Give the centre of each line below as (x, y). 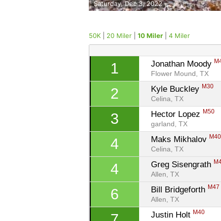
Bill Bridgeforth (180, 189)
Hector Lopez (177, 114)
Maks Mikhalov (180, 139)
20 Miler (119, 35)
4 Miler (179, 35)
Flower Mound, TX (180, 74)
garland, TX (169, 124)
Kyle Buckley (177, 89)
